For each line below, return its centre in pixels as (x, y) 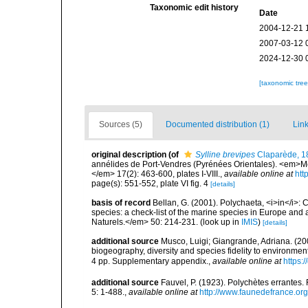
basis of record (121, 203)
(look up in (220, 222)
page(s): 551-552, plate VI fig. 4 (151, 184)
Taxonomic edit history (195, 8)
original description (129, 155)
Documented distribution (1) (218, 124)
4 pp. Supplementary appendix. (150, 261)
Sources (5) (121, 124)
